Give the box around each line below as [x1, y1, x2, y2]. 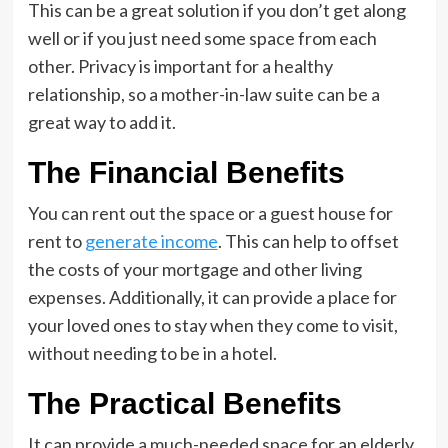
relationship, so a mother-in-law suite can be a [27, 83, 380, 105]
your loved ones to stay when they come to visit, [27, 314, 398, 336]
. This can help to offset [217, 230, 399, 252]
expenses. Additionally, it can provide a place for [27, 286, 397, 308]
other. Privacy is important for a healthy [27, 55, 333, 77]
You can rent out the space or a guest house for [27, 202, 393, 224]
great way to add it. [27, 111, 176, 133]
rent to [27, 230, 85, 252]
